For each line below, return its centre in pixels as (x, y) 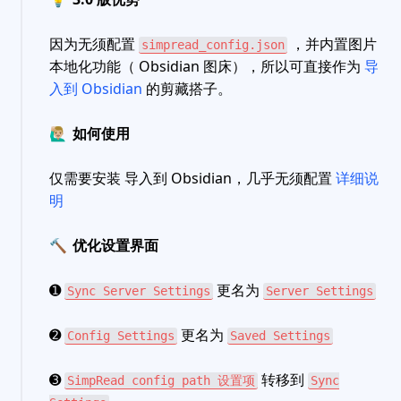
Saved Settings (280, 336)
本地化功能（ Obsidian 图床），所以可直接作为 (207, 67)
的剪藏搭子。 (187, 89)
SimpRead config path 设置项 (161, 381)
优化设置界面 (114, 246)
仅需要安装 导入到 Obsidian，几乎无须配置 (192, 179)
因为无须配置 (94, 44)
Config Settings (121, 336)
